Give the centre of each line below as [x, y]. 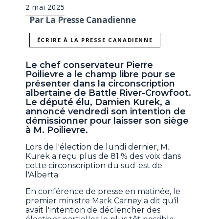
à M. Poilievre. [57, 130]
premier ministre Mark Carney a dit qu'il [102, 201]
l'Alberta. [43, 175]
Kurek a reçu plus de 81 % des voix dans [103, 156]
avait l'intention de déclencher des [93, 210]
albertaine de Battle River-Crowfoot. [109, 93]
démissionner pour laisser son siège [107, 121]
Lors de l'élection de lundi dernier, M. [98, 147]
